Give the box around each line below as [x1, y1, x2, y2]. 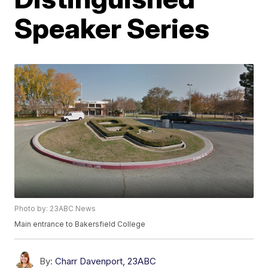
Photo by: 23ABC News [14, 204, 96, 214]
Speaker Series [14, 11, 210, 45]
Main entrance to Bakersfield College [14, 220, 146, 229]
